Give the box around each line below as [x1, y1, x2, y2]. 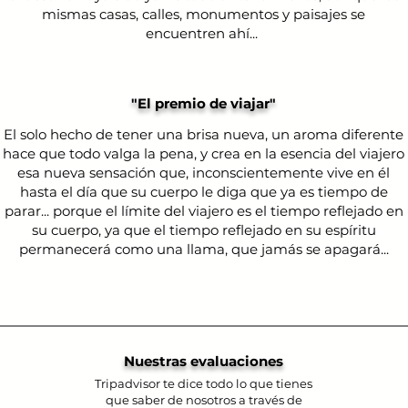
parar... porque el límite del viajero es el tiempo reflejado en [4, 202, 403, 219]
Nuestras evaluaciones [124, 352, 283, 370]
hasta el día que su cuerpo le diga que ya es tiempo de [19, 183, 388, 200]
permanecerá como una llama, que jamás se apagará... [18, 240, 389, 258]
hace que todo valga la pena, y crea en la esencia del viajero [3, 145, 404, 162]
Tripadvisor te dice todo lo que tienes [95, 376, 312, 391]
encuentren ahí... [146, 25, 261, 42]
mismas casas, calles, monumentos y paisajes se [42, 5, 365, 23]
